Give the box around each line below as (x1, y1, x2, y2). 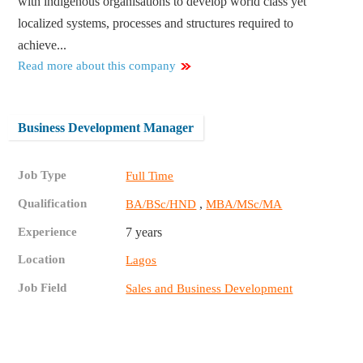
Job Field (18, 281, 67, 295)
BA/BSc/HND (126, 198, 197, 211)
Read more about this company (18, 59, 177, 73)
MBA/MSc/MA (206, 198, 283, 211)
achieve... (18, 38, 67, 53)
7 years (126, 225, 163, 240)
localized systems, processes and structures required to (18, 16, 294, 31)
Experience (18, 225, 78, 239)
